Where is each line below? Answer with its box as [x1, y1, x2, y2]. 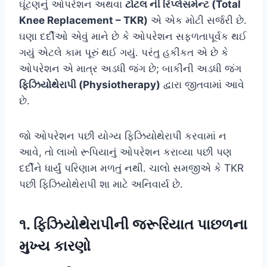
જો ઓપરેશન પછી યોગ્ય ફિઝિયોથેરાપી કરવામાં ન [19, 129, 226, 142]
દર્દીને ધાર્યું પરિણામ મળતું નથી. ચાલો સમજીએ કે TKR [19, 162, 244, 174]
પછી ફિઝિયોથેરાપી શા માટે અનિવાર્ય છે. [19, 178, 183, 190]
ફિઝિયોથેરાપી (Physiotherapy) [19, 78, 160, 91]
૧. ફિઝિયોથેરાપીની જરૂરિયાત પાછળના [19, 215, 247, 233]
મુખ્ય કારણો [19, 237, 91, 254]
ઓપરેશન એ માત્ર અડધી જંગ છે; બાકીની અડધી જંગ [19, 62, 241, 74]
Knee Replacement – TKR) [19, 14, 148, 26]
